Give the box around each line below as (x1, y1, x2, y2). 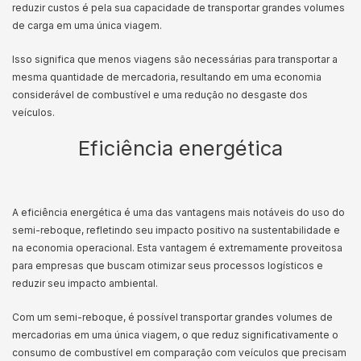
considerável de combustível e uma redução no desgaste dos (12, 89, 308, 101)
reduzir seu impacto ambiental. (12, 277, 160, 289)
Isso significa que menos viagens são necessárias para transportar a (12, 53, 338, 65)
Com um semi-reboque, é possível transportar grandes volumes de (12, 311, 333, 323)
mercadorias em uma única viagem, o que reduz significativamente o (12, 329, 338, 341)
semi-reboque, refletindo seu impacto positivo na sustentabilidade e (12, 224, 340, 236)
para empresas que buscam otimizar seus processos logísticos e (12, 259, 323, 272)
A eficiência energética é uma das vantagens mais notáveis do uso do (12, 206, 345, 218)
